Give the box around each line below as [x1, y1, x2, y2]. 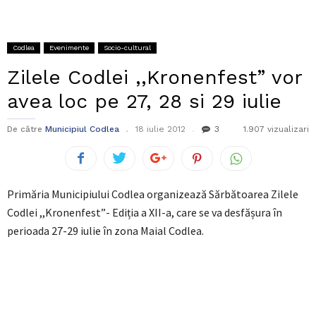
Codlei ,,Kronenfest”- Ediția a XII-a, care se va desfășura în [7, 205, 282, 220]
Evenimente [49, 44, 89, 52]
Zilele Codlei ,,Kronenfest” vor [7, 66, 302, 90]
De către [7, 124, 42, 135]
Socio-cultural [104, 44, 151, 52]
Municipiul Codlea [45, 124, 119, 135]
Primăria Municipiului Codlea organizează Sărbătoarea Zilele [7, 187, 298, 202]
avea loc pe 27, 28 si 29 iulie [7, 90, 281, 114]
